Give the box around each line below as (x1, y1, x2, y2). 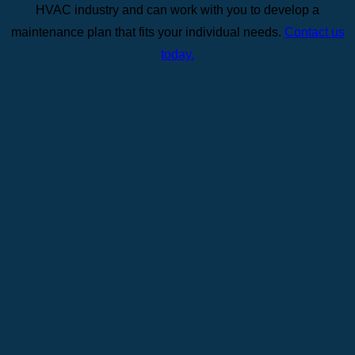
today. (161, 47, 194, 61)
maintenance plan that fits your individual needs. (10, 25, 284, 39)
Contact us (284, 25, 345, 39)
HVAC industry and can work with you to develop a (36, 2, 319, 17)
